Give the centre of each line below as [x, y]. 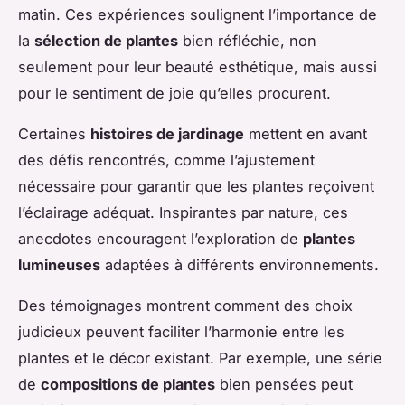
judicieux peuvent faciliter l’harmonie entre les [181, 331]
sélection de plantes [106, 40]
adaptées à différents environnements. [240, 264]
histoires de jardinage [167, 133]
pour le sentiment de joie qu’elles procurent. [174, 93]
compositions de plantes [128, 384]
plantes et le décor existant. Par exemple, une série [200, 358]
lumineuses [59, 264]
